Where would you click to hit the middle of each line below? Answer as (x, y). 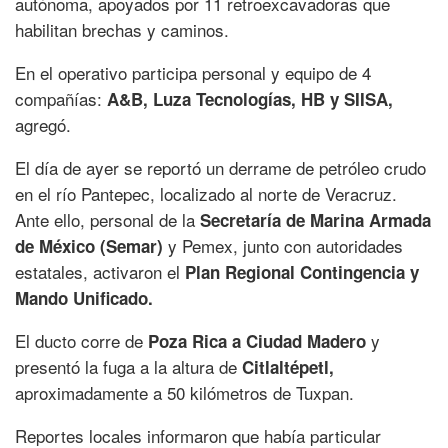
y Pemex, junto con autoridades (285, 246)
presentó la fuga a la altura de (128, 367)
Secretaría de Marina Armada (315, 220)
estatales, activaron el (100, 272)
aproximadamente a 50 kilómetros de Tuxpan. (184, 393)
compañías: (61, 99)
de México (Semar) (91, 246)
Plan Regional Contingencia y (302, 272)
